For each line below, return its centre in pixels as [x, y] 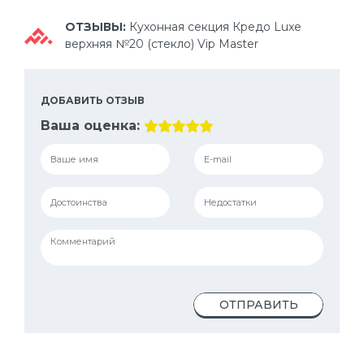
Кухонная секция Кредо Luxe [215, 27]
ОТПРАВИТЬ [258, 305]
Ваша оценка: [90, 126]
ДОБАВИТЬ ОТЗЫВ [93, 100]
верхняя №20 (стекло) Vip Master [162, 44]
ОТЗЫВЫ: [97, 27]
